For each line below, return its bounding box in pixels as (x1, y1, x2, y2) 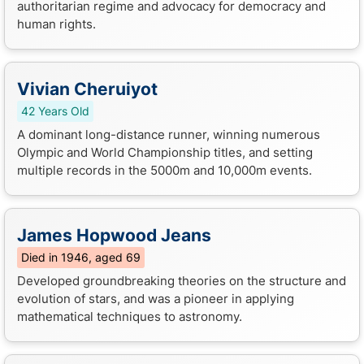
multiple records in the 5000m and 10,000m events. (17, 162, 312, 178)
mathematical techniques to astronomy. (17, 308, 242, 324)
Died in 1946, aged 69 (21, 250, 141, 264)
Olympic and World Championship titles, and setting (17, 144, 313, 160)
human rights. (17, 15, 96, 32)
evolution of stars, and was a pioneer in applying (17, 290, 294, 306)
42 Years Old (21, 104, 89, 118)
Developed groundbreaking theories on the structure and (17, 272, 346, 288)
